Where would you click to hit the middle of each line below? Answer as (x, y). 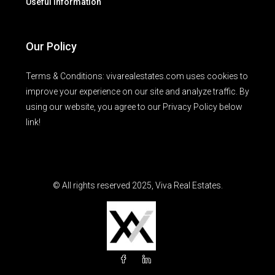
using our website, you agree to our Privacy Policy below (134, 107)
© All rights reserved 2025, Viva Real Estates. (137, 185)
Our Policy (51, 46)
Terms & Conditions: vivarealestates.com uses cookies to (137, 76)
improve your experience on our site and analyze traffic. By (137, 91)
